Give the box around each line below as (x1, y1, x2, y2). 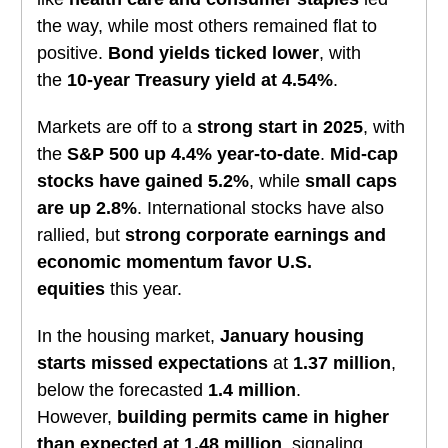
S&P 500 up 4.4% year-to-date (67, 144, 320, 164)
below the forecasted (37, 380, 208, 400)
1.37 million (293, 353, 391, 373)
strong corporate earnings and (125, 225, 386, 245)
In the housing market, (37, 326, 220, 346)
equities (37, 279, 105, 299)
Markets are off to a (37, 117, 197, 137)
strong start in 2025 (197, 117, 363, 137)
